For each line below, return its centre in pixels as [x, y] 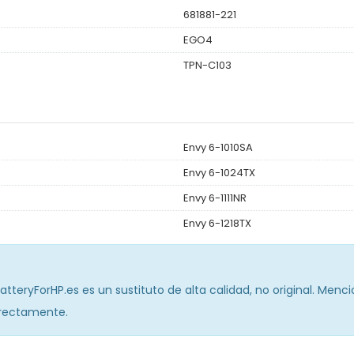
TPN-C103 [207, 65]
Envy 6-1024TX [219, 172]
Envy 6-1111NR [215, 198]
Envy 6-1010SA [218, 147]
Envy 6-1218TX [217, 223]
